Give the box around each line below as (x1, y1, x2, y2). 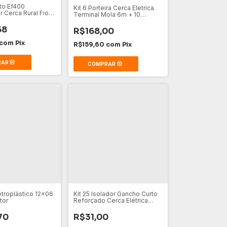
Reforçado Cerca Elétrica (73, 196, 148, 204)
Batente (73, 17, 97, 25)
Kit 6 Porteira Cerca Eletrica (73, 4, 154, 12)
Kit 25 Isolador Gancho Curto (73, 190, 158, 198)
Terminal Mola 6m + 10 (73, 10, 140, 18)
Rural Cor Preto (73, 203, 118, 211)
